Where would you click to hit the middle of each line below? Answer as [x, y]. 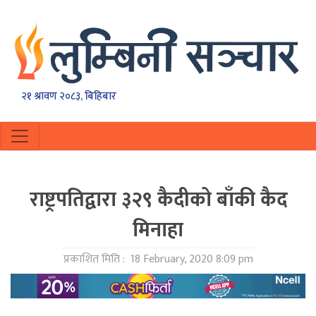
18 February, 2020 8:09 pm [190, 260]
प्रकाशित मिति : [95, 260]
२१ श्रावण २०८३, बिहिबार [69, 97]
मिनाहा [158, 230]
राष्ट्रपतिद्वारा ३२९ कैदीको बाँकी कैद [158, 200]
